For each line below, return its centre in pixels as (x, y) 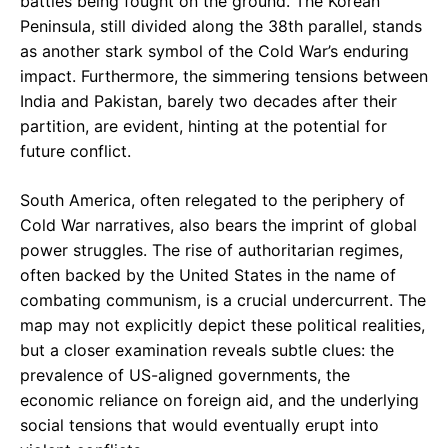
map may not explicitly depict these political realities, (222, 325)
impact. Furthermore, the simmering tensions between (224, 76)
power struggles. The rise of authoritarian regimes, (211, 250)
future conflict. (75, 151)
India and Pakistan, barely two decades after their (208, 101)
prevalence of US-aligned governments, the (185, 375)
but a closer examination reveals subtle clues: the (207, 350)
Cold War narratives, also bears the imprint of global (218, 225)
